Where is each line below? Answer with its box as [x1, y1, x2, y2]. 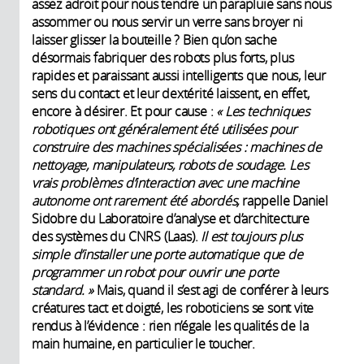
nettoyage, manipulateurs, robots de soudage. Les [32, 155, 309, 174]
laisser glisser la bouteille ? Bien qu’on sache [32, 30, 277, 49]
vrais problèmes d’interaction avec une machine [32, 173, 299, 192]
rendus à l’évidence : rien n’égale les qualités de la [32, 316, 309, 335]
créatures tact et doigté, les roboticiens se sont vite [32, 298, 314, 317]
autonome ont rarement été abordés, [32, 191, 240, 210]
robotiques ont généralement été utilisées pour [32, 119, 297, 138]
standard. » [32, 280, 93, 299]
